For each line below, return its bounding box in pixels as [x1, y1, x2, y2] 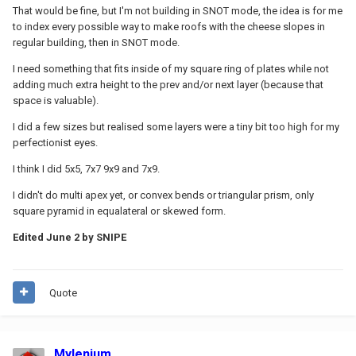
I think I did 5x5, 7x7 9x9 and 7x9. [13, 162, 160, 175]
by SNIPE [79, 230, 126, 243]
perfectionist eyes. [13, 136, 98, 149]
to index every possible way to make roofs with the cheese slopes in [13, 20, 325, 33]
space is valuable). [13, 94, 99, 106]
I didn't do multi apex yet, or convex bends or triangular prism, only [13, 188, 314, 201]
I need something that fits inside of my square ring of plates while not [13, 62, 329, 75]
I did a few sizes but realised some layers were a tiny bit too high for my [13, 120, 339, 133]
